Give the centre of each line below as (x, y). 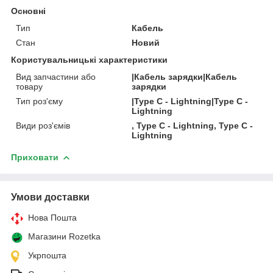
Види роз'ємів (43, 125)
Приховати (35, 157)
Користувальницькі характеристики (89, 59)
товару (29, 86)
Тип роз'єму (39, 101)
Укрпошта (47, 255)
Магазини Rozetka (64, 236)
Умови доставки (50, 197)
